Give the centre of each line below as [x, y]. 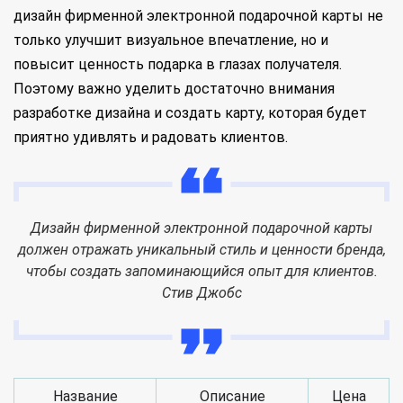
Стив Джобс [201, 293]
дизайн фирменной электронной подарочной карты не [198, 16]
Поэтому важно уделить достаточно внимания [174, 89]
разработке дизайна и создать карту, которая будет [190, 113]
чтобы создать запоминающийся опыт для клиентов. [201, 271]
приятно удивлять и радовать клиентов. [151, 137]
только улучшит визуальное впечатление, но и [171, 40]
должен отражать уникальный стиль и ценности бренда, [201, 250]
